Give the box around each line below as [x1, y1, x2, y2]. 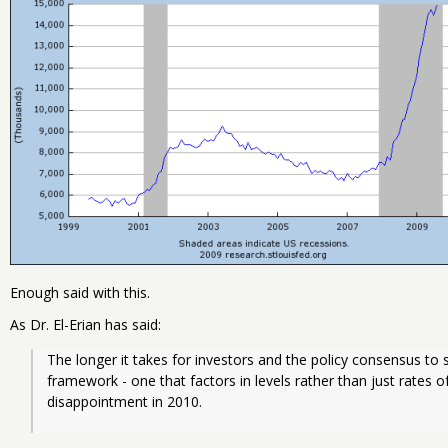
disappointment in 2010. [47, 391, 202, 411]
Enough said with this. [10, 282, 150, 302]
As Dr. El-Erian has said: [10, 314, 161, 334]
